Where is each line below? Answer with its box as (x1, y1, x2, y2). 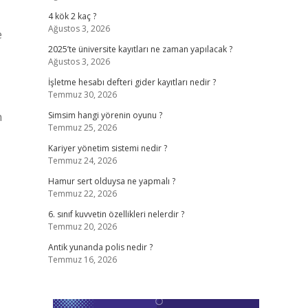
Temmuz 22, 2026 (47, 188, 117, 199)
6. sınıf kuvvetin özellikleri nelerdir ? (47, 208, 184, 220)
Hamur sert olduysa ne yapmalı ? (47, 175, 175, 187)
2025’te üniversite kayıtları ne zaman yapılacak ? (47, 43, 232, 55)
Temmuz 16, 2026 (47, 254, 117, 265)
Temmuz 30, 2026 (47, 89, 117, 100)
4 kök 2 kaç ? (47, 10, 96, 22)
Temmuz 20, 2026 (47, 221, 117, 232)
